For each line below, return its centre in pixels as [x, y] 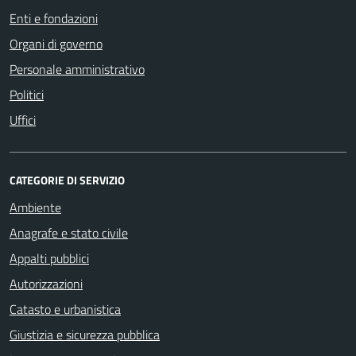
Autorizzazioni [46, 283]
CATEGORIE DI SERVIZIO [67, 180]
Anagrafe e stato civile [69, 232]
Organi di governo [56, 43]
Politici [27, 94]
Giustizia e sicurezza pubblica [85, 334]
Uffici [23, 120]
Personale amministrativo [77, 69]
